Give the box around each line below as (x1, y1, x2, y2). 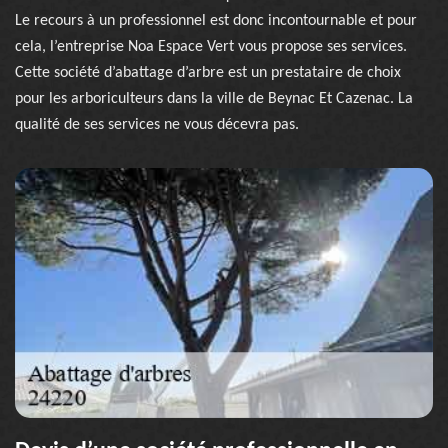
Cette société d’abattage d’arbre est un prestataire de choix (15, 65, 401, 81)
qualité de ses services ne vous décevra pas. (15, 117, 299, 133)
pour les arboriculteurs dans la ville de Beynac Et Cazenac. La (15, 91, 413, 107)
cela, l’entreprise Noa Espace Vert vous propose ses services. (15, 39, 407, 55)
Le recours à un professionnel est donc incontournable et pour (15, 13, 417, 29)
